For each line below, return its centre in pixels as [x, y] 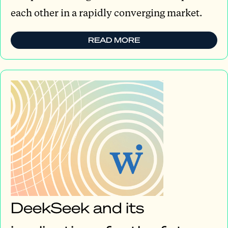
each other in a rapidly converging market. [106, 12]
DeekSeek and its [77, 208]
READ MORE [114, 40]
